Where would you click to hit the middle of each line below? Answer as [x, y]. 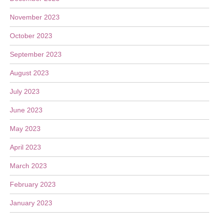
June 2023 [26, 110]
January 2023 [31, 203]
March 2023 [28, 166]
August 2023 [29, 73]
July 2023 [25, 91]
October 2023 [31, 36]
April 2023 [25, 147]
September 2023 [36, 54]
